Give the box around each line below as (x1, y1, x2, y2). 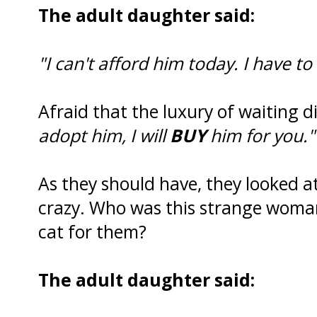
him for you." (206, 122, 315, 147)
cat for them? (38, 219, 146, 243)
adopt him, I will (38, 122, 170, 147)
